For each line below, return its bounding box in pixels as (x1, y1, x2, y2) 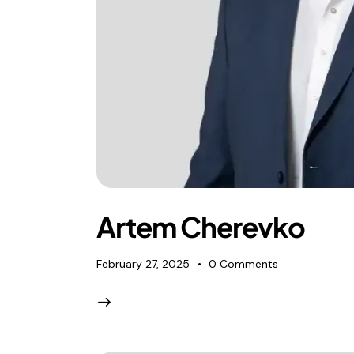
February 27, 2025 (96, 257, 190, 272)
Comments (220, 257, 279, 272)
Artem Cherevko (96, 209, 305, 244)
